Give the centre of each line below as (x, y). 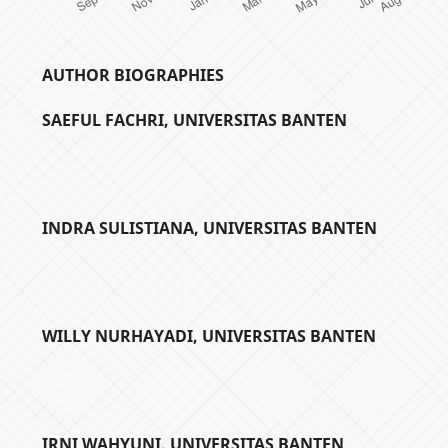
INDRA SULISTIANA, (123, 227)
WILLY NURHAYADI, (122, 335)
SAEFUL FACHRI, (108, 119)
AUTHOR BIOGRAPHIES (133, 74)
